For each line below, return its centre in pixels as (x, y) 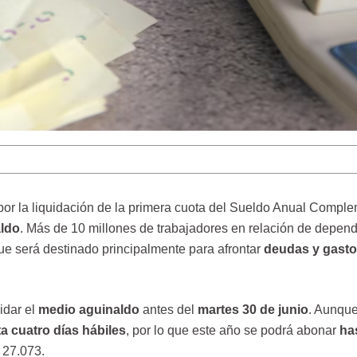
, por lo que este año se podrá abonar (232, 331)
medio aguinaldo (90, 310)
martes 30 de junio (253, 310)
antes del (170, 310)
